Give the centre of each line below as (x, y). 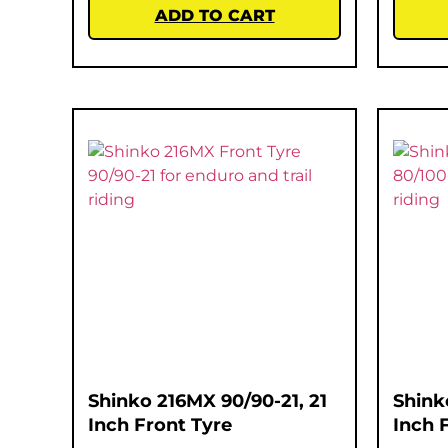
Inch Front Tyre (160, 424)
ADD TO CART (214, 15)
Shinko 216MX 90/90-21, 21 (207, 400)
